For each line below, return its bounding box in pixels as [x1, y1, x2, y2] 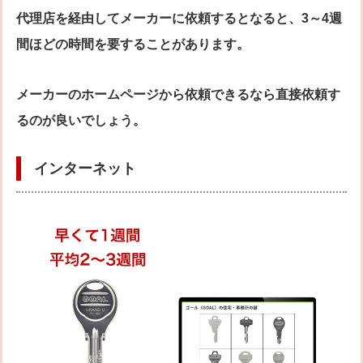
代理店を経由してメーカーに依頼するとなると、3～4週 [16, 11, 342, 25]
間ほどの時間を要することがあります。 [16, 36, 250, 51]
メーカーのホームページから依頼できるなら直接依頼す [16, 87, 340, 101]
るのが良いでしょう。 [16, 113, 146, 127]
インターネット [34, 160, 136, 177]
